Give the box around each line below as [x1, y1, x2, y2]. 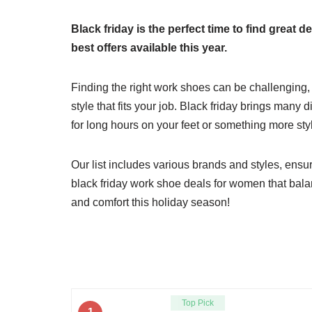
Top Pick [182, 297, 214, 308]
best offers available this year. [71, 41, 227, 54]
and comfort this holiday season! [71, 196, 230, 208]
